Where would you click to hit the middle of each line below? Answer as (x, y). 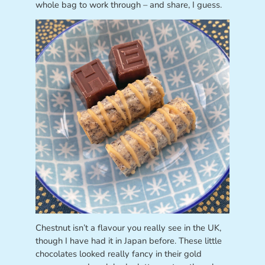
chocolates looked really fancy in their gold (118, 254)
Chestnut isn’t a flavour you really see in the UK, (128, 228)
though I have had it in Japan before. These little (128, 241)
